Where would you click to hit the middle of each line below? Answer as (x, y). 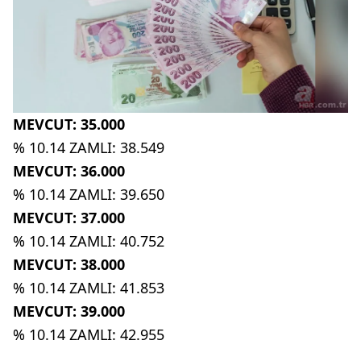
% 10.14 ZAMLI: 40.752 (89, 241)
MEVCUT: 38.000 (69, 264)
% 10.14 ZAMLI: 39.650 (89, 194)
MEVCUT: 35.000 (69, 124)
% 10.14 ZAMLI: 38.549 (89, 147)
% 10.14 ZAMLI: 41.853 (89, 287)
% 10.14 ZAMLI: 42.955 (89, 334)
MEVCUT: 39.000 (69, 311)
